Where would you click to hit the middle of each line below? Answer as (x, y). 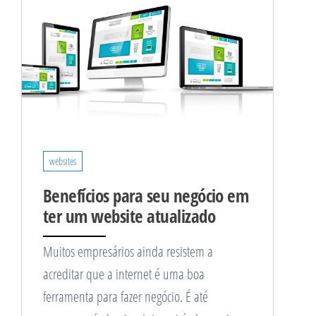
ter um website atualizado (129, 216)
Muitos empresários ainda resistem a (128, 252)
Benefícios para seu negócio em (146, 196)
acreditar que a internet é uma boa (124, 274)
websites (63, 162)
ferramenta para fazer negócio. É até (126, 297)
